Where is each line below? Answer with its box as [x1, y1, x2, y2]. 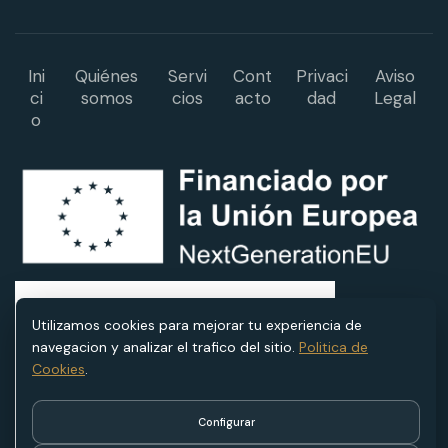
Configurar [197, 415, 255, 429]
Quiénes [75, 64, 139, 87]
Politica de [299, 338, 368, 356]
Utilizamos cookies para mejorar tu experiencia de [32, 316, 362, 334]
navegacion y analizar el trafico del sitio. [32, 338, 295, 356]
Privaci [295, 64, 348, 87]
